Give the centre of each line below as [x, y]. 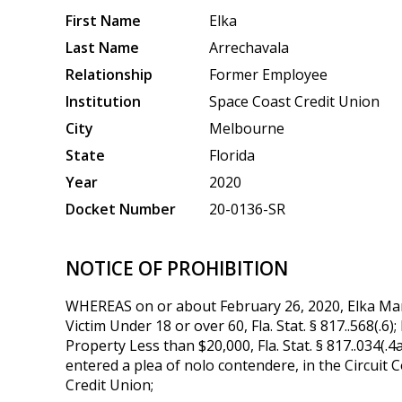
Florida [232, 155]
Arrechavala [249, 47]
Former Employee [268, 74]
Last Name [102, 47]
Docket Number [120, 209]
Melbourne [246, 128]
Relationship [109, 74]
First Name [103, 20]
